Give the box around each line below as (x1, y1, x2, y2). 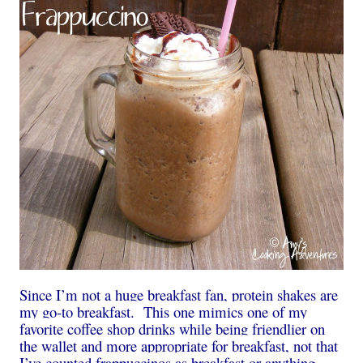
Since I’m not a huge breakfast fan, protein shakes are (19, 284, 338, 305)
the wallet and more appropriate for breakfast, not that (19, 335, 338, 357)
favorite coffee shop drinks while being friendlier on (19, 318, 325, 340)
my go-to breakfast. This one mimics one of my (19, 301, 307, 322)
